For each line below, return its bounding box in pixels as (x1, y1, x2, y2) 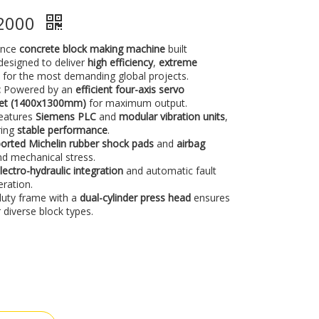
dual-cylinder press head (80, 191, 192, 204)
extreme (159, 56, 198, 69)
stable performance (17, 123, 108, 137)
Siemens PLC (36, 110, 97, 123)
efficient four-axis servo (75, 83, 185, 96)
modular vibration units (119, 110, 226, 123)
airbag (177, 137, 206, 150)
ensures (191, 191, 231, 204)
